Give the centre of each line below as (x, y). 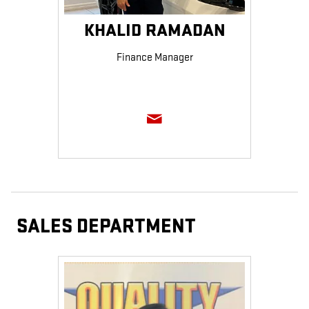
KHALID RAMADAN (154, 31)
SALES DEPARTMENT (106, 227)
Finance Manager (154, 57)
